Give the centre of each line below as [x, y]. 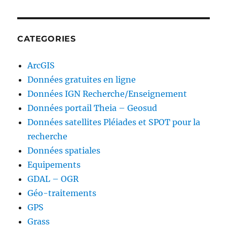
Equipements [54, 165]
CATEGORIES [47, 39]
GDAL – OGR [53, 179]
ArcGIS [41, 65]
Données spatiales [64, 150]
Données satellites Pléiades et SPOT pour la [114, 122]
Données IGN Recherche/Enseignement [107, 94]
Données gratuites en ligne [82, 80]
